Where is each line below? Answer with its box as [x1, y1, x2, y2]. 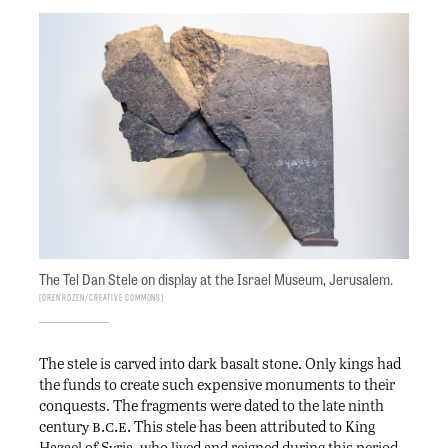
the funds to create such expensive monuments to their [39, 374, 395, 395]
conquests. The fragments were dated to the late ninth [39, 395, 384, 416]
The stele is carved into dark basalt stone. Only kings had [39, 353, 401, 374]
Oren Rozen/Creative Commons [41, 291, 162, 305]
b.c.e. [92, 414, 131, 438]
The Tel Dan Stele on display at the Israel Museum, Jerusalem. [39, 269, 393, 290]
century [39, 416, 92, 437]
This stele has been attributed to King [131, 416, 375, 437]
